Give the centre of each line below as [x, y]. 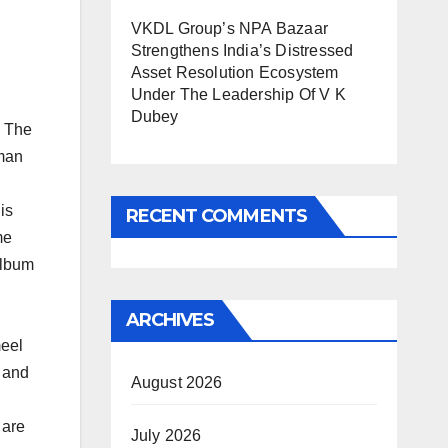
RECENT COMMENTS [216, 216]
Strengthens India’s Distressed [242, 50]
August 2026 [176, 382]
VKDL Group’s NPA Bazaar [229, 28]
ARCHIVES [170, 320]
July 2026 [166, 435]
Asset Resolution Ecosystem [234, 72]
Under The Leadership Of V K [238, 94]
